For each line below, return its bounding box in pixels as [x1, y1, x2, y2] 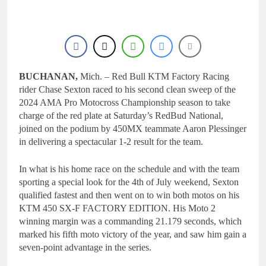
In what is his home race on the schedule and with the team [19, 164, 239, 174]
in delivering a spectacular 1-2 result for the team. [19, 137, 203, 147]
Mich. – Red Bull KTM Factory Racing [78, 71, 229, 81]
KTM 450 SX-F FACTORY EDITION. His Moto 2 [19, 203, 216, 213]
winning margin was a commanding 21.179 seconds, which [19, 216, 242, 226]
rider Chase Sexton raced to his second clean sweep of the [19, 84, 236, 94]
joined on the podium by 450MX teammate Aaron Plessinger [19, 123, 246, 134]
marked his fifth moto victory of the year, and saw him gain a [19, 229, 246, 239]
